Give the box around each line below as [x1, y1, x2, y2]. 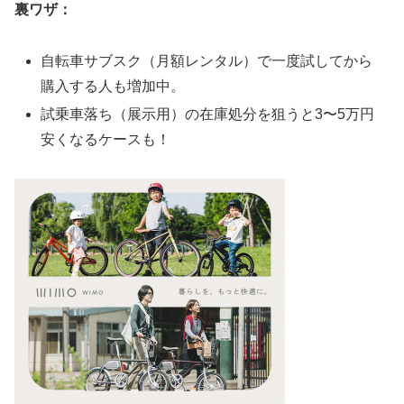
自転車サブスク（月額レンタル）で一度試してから [41, 52, 373, 69]
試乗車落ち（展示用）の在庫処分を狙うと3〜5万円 [41, 106, 375, 122]
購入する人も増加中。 [41, 78, 186, 94]
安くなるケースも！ [41, 131, 171, 147]
